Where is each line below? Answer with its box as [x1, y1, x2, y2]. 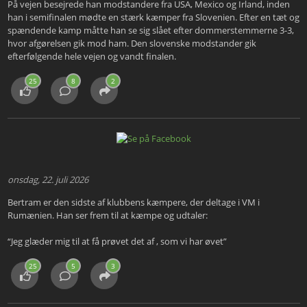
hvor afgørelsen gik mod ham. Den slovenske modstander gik [7, 37, 256, 50]
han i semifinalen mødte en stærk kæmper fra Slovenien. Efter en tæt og [7, 11, 299, 24]
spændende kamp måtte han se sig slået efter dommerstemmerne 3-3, [7, 24, 294, 37]
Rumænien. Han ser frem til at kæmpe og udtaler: [7, 209, 208, 222]
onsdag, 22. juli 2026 [7, 173, 88, 186]
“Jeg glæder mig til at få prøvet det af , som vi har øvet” [7, 235, 227, 248]
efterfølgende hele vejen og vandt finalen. [7, 50, 176, 63]
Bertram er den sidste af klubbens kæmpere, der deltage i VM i [7, 196, 260, 209]
